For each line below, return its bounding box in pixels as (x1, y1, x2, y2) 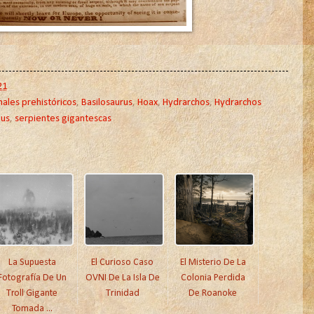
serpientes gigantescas (14, 114, 111, 125)
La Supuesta (8, 257, 56, 268)
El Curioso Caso (91, 257, 153, 268)
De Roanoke (189, 288, 237, 299)
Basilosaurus (81, 97, 132, 109)
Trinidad (105, 288, 139, 299)
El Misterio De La (179, 257, 246, 268)
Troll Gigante (6, 288, 57, 299)
